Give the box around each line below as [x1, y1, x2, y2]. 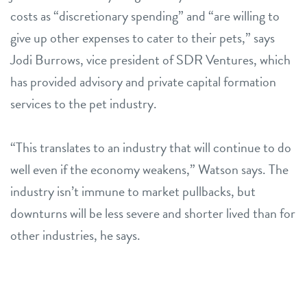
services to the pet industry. [10, 93, 157, 114]
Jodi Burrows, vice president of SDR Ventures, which [10, 49, 291, 70]
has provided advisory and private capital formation [10, 71, 276, 92]
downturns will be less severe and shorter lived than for [10, 202, 295, 223]
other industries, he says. [10, 224, 140, 245]
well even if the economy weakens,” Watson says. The [10, 158, 288, 180]
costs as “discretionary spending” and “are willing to [10, 5, 280, 26]
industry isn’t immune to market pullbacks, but [10, 180, 256, 201]
